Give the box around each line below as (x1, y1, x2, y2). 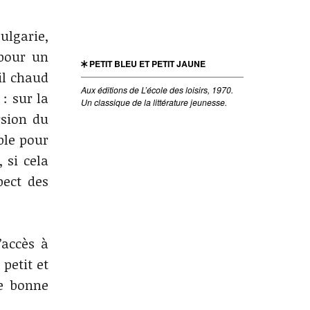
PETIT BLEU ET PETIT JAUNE (87, 57, 206, 71)
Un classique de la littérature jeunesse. (81, 95, 228, 108)
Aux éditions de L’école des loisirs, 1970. (81, 83, 234, 95)
